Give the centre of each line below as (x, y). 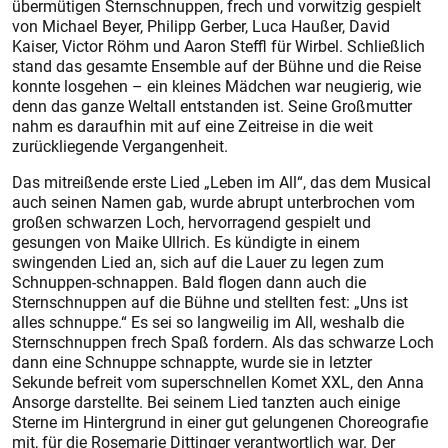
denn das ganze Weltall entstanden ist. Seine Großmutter (212, 106)
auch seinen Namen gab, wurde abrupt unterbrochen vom (213, 202)
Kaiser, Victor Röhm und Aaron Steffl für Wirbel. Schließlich (218, 46)
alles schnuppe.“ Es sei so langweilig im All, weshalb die (208, 322)
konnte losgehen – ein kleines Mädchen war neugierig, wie (216, 86)
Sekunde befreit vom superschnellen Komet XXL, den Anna (218, 382)
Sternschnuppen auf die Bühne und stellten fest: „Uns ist (210, 302)
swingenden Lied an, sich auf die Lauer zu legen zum (198, 262)
